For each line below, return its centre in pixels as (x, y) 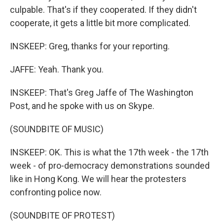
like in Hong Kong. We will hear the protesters (98, 179)
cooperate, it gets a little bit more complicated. (100, 23)
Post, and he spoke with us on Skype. (82, 106)
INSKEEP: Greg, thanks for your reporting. (90, 46)
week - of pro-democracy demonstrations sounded (110, 166)
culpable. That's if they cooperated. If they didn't (103, 10)
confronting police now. (56, 192)
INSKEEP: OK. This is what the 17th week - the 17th (109, 152)
